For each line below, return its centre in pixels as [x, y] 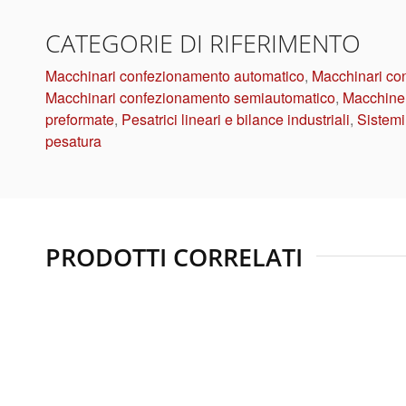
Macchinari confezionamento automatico [175, 76]
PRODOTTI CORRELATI [174, 257]
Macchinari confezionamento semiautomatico [190, 98]
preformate [80, 120]
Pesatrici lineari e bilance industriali [236, 120]
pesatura [73, 141]
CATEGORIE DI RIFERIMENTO [203, 43]
